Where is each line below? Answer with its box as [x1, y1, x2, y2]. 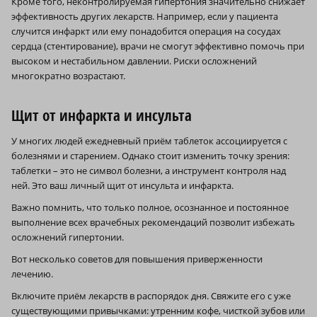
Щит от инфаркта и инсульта [11, 105, 192, 126]
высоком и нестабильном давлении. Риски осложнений [11, 54, 257, 68]
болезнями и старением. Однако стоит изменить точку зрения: [11, 149, 289, 163]
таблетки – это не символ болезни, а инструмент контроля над [11, 164, 286, 178]
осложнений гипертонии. [11, 231, 124, 244]
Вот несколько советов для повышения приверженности [11, 253, 263, 266]
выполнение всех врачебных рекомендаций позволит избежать [11, 216, 295, 229]
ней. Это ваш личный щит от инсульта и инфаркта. [11, 179, 234, 192]
